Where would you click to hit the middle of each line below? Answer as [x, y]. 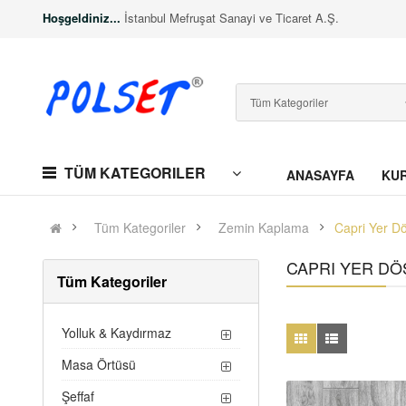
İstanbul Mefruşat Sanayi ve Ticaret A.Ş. [230, 18]
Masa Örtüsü [99, 364]
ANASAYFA [320, 175]
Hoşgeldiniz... [82, 18]
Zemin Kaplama [264, 227]
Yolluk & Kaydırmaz [117, 333]
